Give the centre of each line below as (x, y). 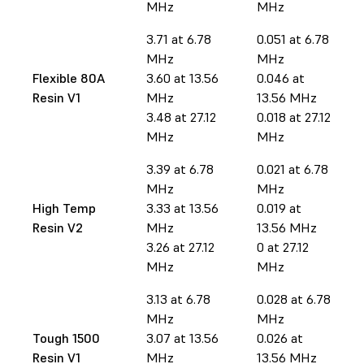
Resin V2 (58, 227)
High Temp (64, 208)
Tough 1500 (66, 338)
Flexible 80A (69, 78)
